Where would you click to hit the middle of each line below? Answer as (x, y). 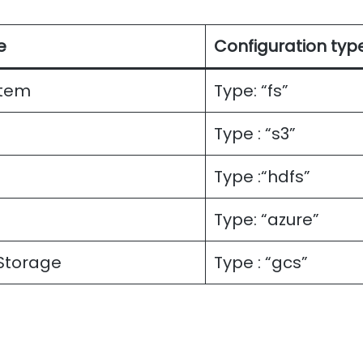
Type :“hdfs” (262, 177)
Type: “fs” (251, 91)
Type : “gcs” (261, 263)
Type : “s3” (255, 134)
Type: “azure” (267, 220)
